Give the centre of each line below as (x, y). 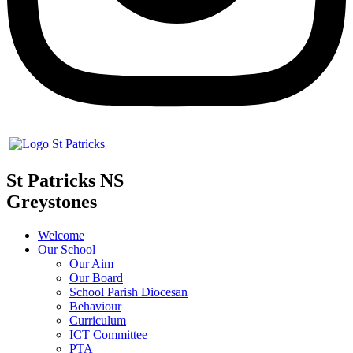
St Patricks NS (65, 181)
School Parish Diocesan (128, 292)
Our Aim (91, 264)
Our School (67, 250)
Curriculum (98, 321)
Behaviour (95, 307)
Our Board (96, 278)
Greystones (52, 202)
